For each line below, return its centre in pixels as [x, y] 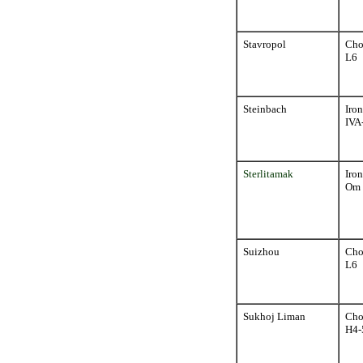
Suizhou [261, 252]
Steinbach [265, 109]
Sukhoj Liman [274, 316]
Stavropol [265, 44]
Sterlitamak [268, 174]
